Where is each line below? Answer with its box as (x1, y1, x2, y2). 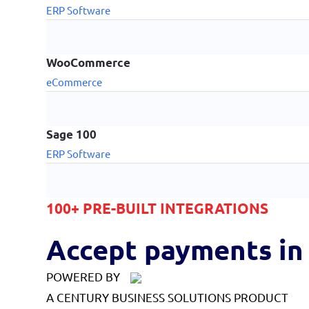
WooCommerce (46, 54, 131, 70)
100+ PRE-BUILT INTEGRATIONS (46, 198, 269, 217)
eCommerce (46, 74, 103, 88)
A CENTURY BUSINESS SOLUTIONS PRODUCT (46, 289, 289, 304)
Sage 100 (46, 126, 97, 141)
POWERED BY (46, 268, 121, 283)
